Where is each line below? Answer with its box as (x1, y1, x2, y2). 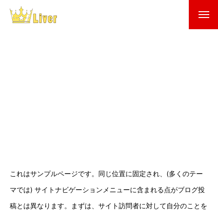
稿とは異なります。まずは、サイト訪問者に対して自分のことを (10, 201, 207, 210)
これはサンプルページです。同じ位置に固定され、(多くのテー (10, 169, 203, 178)
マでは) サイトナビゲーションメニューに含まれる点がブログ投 (10, 185, 205, 194)
